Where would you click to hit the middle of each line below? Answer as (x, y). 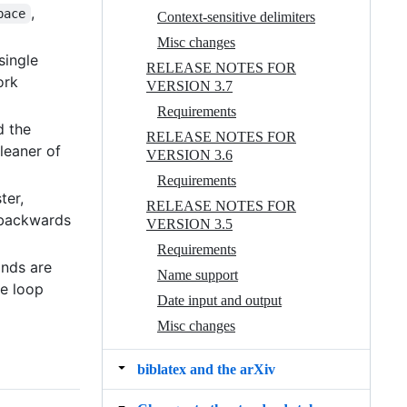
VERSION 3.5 (189, 223)
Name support (198, 274)
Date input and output (219, 300)
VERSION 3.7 (189, 85)
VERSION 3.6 (189, 154)
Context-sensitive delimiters (236, 16)
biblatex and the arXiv (206, 369)
